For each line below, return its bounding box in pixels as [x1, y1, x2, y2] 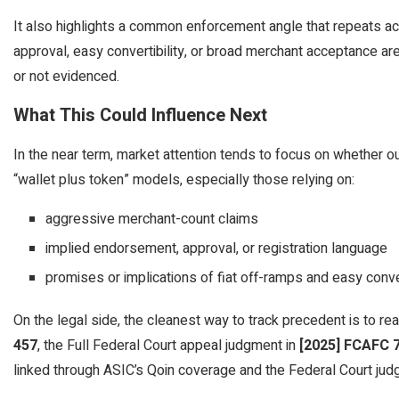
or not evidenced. [13, 66, 119, 87]
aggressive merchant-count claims [45, 208, 258, 230]
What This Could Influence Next [13, 102, 267, 128]
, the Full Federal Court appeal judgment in [37, 335, 299, 356]
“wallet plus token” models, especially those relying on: [13, 169, 354, 191]
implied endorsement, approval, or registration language [45, 238, 387, 259]
